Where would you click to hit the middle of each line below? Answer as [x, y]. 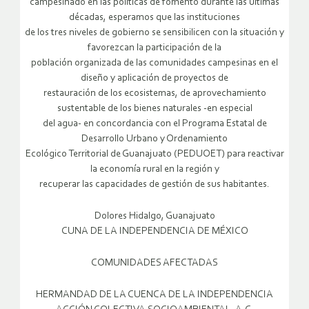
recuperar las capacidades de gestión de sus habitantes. [154, 184]
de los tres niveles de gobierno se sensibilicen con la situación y [154, 32]
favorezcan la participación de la [154, 48]
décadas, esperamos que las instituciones [154, 17]
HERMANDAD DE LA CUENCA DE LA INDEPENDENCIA [154, 295]
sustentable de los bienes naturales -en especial [154, 108]
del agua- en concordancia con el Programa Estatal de [154, 123]
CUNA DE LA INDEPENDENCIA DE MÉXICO [154, 231]
